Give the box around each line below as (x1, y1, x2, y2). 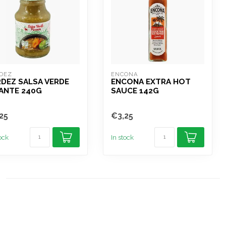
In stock (110, 133, 134, 141)
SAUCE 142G (110, 86, 159, 95)
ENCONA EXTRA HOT (110, 77, 191, 86)
